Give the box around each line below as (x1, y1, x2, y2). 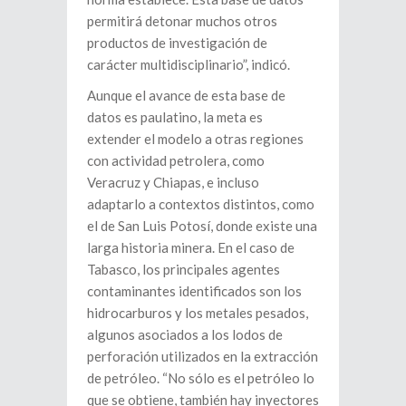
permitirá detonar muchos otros (87, 13, 277, 30)
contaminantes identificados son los (87, 283, 302, 300)
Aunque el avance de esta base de (87, 87, 285, 104)
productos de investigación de (87, 34, 267, 52)
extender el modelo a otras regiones (87, 130, 304, 148)
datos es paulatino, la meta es (87, 109, 263, 126)
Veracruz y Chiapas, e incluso (87, 174, 259, 191)
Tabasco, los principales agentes (87, 261, 280, 278)
